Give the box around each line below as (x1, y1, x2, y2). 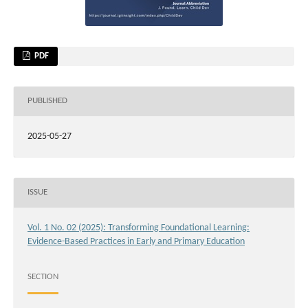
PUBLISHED (27, 96, 67, 106)
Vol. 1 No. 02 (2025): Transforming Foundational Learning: (27, 222, 250, 233)
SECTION (27, 272, 58, 282)
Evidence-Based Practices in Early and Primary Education (27, 236, 245, 247)
